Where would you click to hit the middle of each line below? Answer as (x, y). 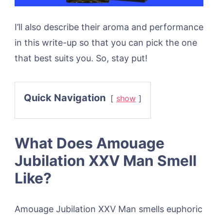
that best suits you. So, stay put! (81, 58)
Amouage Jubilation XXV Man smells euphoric (109, 209)
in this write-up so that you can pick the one (106, 42)
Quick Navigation (65, 98)
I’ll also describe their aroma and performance (109, 27)
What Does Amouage (90, 143)
